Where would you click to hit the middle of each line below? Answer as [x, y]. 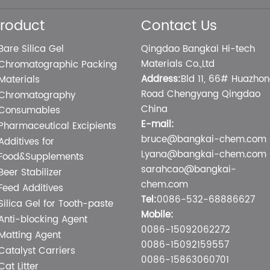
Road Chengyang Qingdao [200, 94]
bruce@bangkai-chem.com [203, 139]
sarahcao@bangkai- [188, 169]
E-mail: [157, 124]
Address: [161, 79]
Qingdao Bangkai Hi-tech [198, 49]
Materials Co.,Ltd [177, 64]
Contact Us [179, 27]
